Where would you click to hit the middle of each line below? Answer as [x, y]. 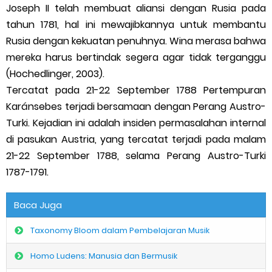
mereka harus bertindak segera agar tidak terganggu [136, 58]
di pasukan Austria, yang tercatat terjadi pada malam [136, 140]
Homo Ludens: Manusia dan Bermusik [104, 256]
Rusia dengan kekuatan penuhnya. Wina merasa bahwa [136, 41]
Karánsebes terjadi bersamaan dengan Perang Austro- [136, 107]
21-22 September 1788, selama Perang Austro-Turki [136, 156]
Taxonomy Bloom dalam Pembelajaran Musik [120, 231]
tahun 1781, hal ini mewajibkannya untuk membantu [136, 25]
